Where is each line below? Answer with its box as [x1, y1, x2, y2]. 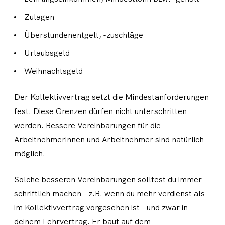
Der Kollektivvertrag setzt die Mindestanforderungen [14, 92, 209, 102]
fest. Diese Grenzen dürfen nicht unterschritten [14, 106, 187, 117]
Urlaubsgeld [24, 48, 75, 58]
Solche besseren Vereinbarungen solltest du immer [14, 174, 202, 185]
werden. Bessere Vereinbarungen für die [14, 120, 161, 131]
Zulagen [24, 12, 59, 22]
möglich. [14, 148, 45, 159]
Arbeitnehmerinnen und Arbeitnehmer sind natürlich [14, 134, 204, 145]
